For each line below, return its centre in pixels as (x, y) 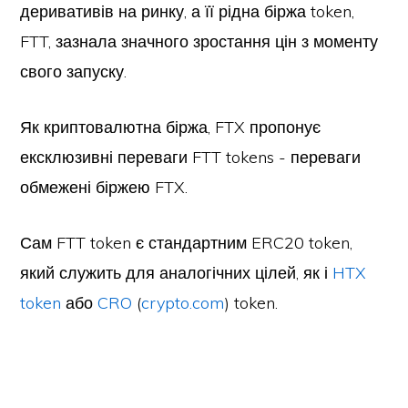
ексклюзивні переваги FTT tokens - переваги (191, 157)
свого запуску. (74, 71)
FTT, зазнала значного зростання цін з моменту (199, 41)
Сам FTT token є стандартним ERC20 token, (187, 243)
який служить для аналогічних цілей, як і (177, 273)
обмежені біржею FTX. (104, 187)
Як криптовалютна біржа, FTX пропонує (171, 127)
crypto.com (183, 303)
